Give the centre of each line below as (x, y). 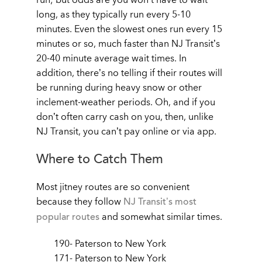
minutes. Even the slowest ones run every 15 (129, 29)
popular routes (68, 217)
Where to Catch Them (100, 159)
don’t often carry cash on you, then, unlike (125, 117)
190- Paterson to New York (110, 244)
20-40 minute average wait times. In (111, 58)
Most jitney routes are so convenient (113, 187)
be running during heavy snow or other (119, 87)
